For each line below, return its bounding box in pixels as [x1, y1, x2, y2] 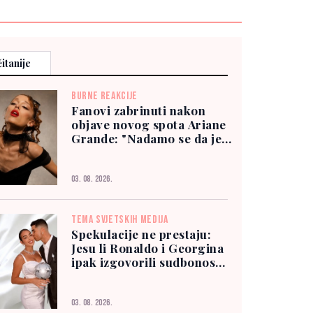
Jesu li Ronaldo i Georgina [71, 240, 224, 256]
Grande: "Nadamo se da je [71, 130, 222, 146]
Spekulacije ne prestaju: [71, 226, 212, 242]
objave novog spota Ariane [71, 116, 226, 132]
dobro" [71, 144, 112, 160]
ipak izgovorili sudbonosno [71, 254, 231, 270]
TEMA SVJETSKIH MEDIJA [71, 212, 168, 226]
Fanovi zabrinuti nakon [71, 102, 206, 118]
